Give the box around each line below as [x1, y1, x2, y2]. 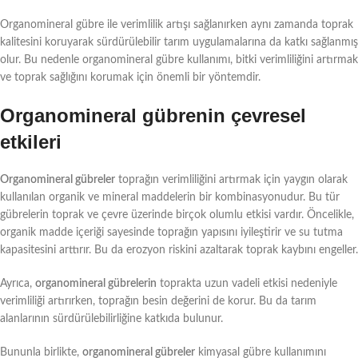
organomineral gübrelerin [35, 277, 157, 289]
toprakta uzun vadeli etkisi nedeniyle [157, 277, 337, 289]
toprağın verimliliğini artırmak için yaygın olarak [115, 173, 348, 185]
